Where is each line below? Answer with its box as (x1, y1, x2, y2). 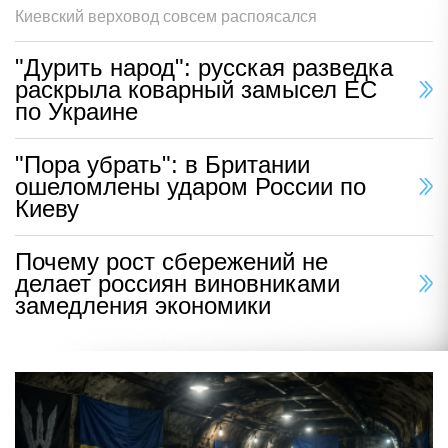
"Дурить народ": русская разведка (15, 54, 393, 82)
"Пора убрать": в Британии (15, 151, 310, 179)
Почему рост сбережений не (15, 248, 328, 276)
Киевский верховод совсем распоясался (15, 8, 317, 26)
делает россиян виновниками (15, 270, 340, 298)
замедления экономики (15, 292, 271, 320)
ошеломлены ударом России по (15, 173, 366, 201)
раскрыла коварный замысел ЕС (15, 76, 377, 104)
